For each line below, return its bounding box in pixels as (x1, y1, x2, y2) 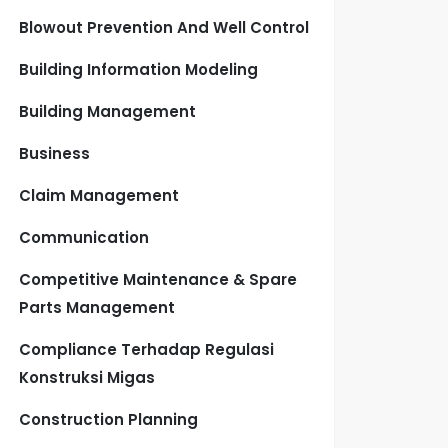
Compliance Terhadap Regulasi (19, 339, 275, 360)
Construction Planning (19, 409, 199, 430)
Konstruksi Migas (19, 367, 156, 388)
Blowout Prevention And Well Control (19, 17, 310, 38)
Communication (19, 227, 150, 248)
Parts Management (19, 297, 176, 318)
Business (19, 143, 91, 164)
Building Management (19, 101, 197, 122)
